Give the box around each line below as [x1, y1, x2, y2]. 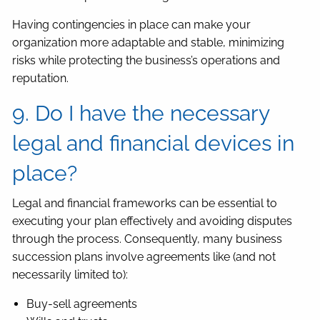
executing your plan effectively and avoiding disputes [12, 214, 293, 229]
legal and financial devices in [12, 131, 295, 156]
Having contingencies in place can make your [12, 18, 251, 32]
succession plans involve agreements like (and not [12, 250, 276, 264]
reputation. [12, 71, 69, 86]
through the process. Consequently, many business [12, 232, 283, 246]
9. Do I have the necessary [12, 101, 270, 126]
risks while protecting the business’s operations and [12, 54, 281, 68]
